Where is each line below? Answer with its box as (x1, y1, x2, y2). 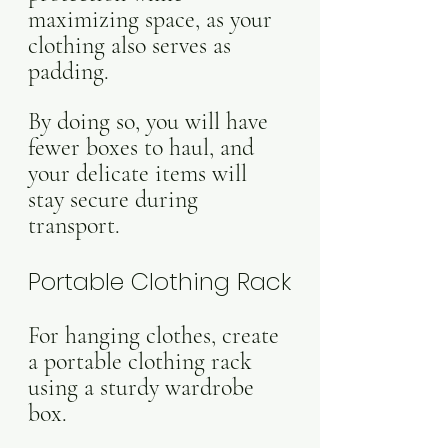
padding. (28, 57, 115, 86)
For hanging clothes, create (28, 321, 285, 350)
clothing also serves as (28, 31, 237, 60)
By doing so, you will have (28, 107, 274, 136)
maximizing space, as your (28, 5, 278, 34)
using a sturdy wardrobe (28, 373, 260, 402)
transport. (28, 211, 120, 240)
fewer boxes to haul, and (28, 133, 260, 162)
